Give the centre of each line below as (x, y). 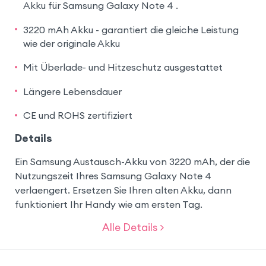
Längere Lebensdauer (72, 91)
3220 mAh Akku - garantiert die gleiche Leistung (131, 29)
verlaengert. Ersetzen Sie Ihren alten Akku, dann (123, 190)
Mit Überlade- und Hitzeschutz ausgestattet (123, 67)
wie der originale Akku (71, 43)
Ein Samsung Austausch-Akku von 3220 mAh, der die (132, 161)
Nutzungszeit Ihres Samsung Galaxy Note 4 (113, 175)
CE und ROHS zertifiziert (77, 115)
